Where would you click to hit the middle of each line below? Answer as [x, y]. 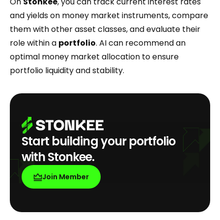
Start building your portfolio [99, 141]
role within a [34, 43]
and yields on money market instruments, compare [109, 15]
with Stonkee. [58, 157]
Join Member [66, 177]
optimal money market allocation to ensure [94, 57]
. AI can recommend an [141, 43]
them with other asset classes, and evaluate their [105, 29]
